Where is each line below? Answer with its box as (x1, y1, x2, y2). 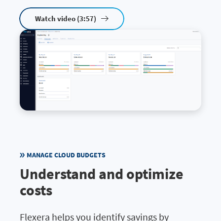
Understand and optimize (20, 164, 184, 184)
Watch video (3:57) (35, 13, 96, 23)
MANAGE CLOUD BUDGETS (27, 150, 106, 160)
